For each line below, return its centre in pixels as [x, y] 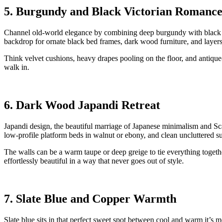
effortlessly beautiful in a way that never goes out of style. [94, 161]
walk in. [17, 67]
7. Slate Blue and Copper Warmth [90, 198]
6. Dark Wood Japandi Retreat [82, 105]
